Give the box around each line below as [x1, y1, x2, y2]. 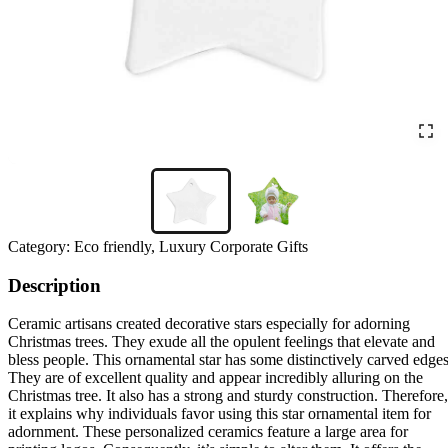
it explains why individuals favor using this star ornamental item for [8, 405, 431, 423]
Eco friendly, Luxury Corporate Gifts [74, 237, 308, 255]
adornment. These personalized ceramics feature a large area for [8, 423, 408, 441]
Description [8, 274, 101, 296]
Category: [8, 237, 70, 255]
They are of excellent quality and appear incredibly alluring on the [8, 369, 423, 387]
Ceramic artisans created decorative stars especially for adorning [8, 315, 410, 333]
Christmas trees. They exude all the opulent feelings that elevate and [8, 333, 435, 351]
